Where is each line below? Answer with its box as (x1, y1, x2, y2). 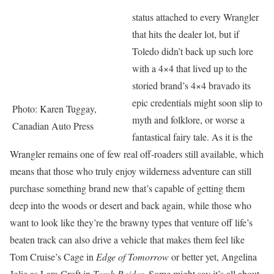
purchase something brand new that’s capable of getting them (10, 182, 245, 194)
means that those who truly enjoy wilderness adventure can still (10, 165, 251, 177)
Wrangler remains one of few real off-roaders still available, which (10, 147, 264, 160)
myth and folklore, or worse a (132, 113, 245, 126)
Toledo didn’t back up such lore (132, 45, 253, 57)
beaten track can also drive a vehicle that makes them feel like (10, 233, 245, 246)
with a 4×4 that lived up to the (132, 62, 247, 75)
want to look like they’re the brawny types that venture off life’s (10, 216, 253, 229)
